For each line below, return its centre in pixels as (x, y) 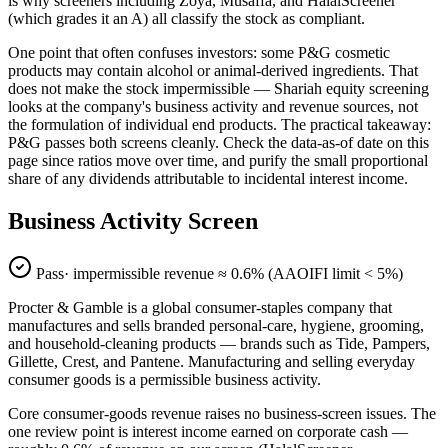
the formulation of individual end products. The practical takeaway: (219, 125)
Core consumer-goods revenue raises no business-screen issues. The (222, 414)
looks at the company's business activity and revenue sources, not (213, 107)
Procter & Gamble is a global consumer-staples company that (200, 308)
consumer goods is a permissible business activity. (164, 380)
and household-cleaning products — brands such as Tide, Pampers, (219, 344)
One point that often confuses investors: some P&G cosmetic (199, 53)
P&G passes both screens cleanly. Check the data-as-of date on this (218, 143)
